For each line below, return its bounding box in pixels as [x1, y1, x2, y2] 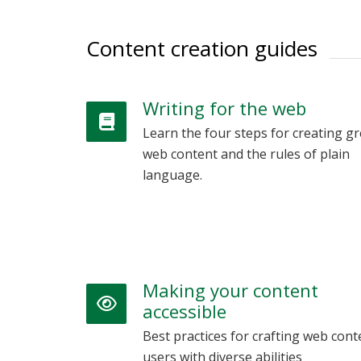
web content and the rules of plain [143, 145, 350, 164]
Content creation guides [86, 34, 317, 64]
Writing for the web [143, 96, 306, 121]
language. [143, 166, 202, 185]
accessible [143, 299, 226, 324]
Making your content [143, 278, 318, 303]
